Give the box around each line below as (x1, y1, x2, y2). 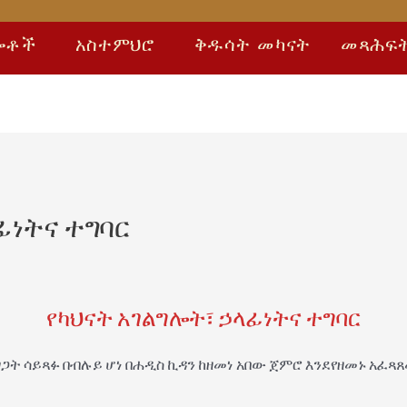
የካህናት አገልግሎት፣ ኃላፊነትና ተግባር (45, 303, 362, 332)
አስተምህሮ (74, 33, 155, 55)
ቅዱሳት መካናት (194, 33, 312, 55)
